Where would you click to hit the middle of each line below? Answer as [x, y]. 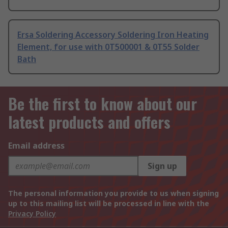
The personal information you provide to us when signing [113, 193]
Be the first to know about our [103, 104]
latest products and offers [89, 122]
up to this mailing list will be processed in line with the [109, 204]
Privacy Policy [32, 214]
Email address [36, 146]
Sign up [162, 166]
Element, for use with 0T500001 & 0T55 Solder [108, 47]
